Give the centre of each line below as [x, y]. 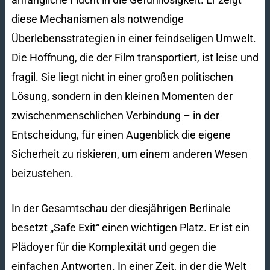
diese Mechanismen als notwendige [97, 19]
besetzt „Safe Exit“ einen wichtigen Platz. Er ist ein [130, 227]
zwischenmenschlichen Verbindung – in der [115, 115]
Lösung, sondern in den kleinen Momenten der [122, 96]
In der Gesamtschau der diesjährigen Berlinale [121, 208]
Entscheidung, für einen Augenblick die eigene [121, 134]
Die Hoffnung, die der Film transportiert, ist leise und [135, 57]
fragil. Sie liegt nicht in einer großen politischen [122, 77]
